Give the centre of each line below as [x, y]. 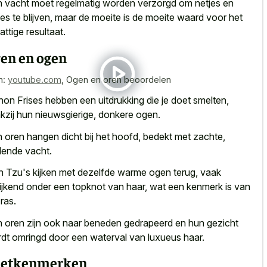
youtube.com [35, 79]
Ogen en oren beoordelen [119, 79]
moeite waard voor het [194, 18]
